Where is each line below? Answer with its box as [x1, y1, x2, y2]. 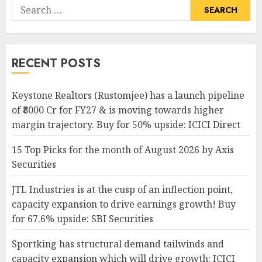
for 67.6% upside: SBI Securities [12, 212, 153, 225]
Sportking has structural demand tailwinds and [12, 237, 224, 250]
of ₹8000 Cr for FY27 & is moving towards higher [12, 103, 224, 116]
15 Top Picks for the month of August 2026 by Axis [12, 143, 234, 156]
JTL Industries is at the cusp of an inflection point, [12, 182, 233, 196]
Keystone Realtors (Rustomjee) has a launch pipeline [12, 88, 244, 102]
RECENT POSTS [12, 54, 101, 72]
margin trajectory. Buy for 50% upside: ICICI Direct [12, 118, 240, 131]
